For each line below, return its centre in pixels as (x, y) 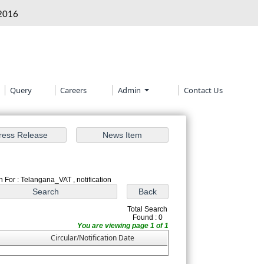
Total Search (148, 209)
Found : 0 (147, 218)
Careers (73, 90)
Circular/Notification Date (93, 238)
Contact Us (203, 90)
